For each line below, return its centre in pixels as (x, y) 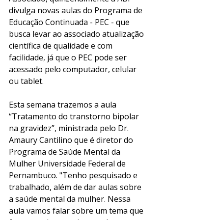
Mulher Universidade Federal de (68, 163)
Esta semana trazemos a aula (64, 104)
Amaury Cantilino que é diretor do (72, 140)
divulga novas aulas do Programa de (77, 10)
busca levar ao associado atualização (77, 34)
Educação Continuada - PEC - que (70, 22)
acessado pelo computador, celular (74, 69)
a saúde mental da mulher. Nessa (71, 199)
